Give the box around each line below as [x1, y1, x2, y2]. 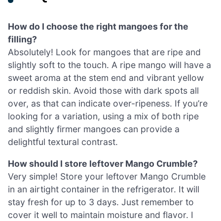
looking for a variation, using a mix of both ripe [8, 111, 199, 122]
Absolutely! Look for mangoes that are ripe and [8, 47, 201, 58]
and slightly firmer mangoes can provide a [8, 124, 180, 135]
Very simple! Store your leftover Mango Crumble [8, 171, 206, 182]
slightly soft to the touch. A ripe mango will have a [8, 60, 211, 71]
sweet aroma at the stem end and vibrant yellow [8, 73, 204, 83]
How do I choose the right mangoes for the [8, 21, 188, 32]
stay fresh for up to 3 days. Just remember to [8, 196, 194, 207]
